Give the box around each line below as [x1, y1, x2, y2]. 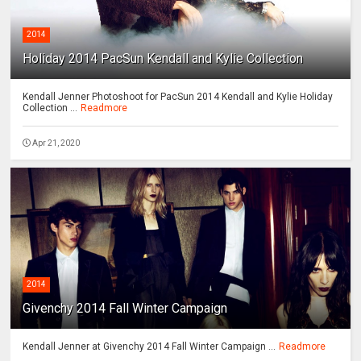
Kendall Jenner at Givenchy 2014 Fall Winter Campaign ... [23, 341, 276, 353]
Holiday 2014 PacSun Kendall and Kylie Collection [23, 51, 304, 67]
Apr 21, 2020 [32, 139, 81, 148]
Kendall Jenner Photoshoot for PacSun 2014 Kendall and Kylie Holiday [23, 91, 334, 103]
